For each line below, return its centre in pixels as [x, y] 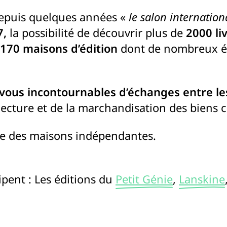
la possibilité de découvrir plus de [96, 32]
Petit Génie [144, 179]
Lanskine [202, 179]
